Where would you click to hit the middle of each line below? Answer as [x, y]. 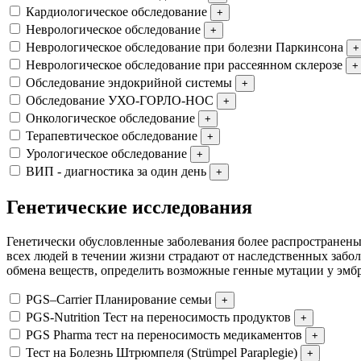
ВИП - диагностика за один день [116, 171]
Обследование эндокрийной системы [129, 82]
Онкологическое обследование [110, 118]
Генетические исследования [129, 207]
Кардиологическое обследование [116, 11]
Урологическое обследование [106, 153]
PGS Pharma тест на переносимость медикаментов [164, 334]
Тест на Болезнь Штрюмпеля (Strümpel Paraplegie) [162, 352]
